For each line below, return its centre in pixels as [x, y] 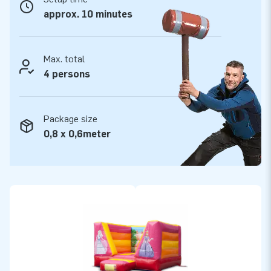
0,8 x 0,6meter [77, 134]
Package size [70, 119]
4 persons [67, 74]
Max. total [64, 59]
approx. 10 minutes [88, 14]
